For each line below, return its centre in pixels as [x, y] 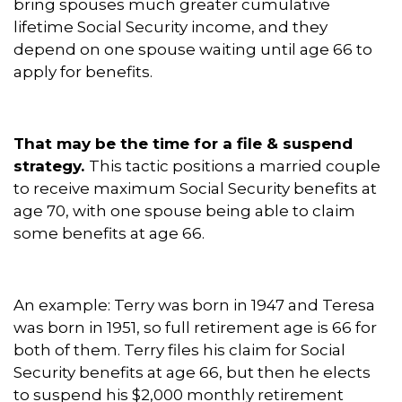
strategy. [51, 166]
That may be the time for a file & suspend [183, 144]
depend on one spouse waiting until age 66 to [193, 50]
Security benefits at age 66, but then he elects [192, 373]
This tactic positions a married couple [235, 166]
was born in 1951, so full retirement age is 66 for [195, 328]
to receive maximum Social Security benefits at [195, 189]
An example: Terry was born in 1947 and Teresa [194, 306]
